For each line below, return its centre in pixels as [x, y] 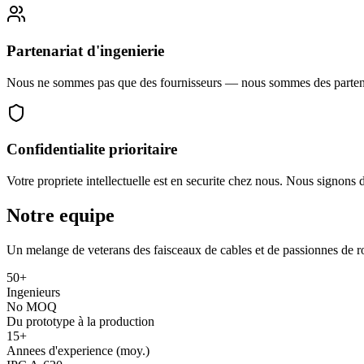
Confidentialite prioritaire [92, 149]
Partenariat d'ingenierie [85, 51]
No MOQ [32, 307]
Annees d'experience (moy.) [78, 351]
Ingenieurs [33, 292]
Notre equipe [61, 216]
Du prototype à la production [80, 321]
